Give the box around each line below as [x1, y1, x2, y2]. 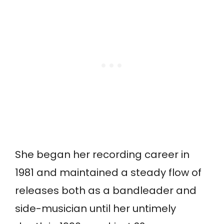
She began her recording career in [15, 147, 189, 162]
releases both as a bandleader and [15, 183, 196, 198]
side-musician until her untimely [15, 201, 176, 216]
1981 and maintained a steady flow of [15, 165, 201, 180]
